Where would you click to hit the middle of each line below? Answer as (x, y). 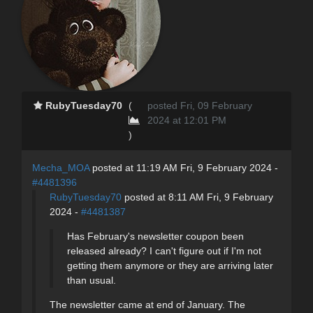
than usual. (92, 281)
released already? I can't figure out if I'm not (164, 251)
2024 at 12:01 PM (187, 121)
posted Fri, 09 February (200, 106)
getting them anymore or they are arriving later (170, 266)
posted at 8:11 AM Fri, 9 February (197, 197)
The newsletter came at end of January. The (147, 305)
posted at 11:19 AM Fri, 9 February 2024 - (184, 168)
